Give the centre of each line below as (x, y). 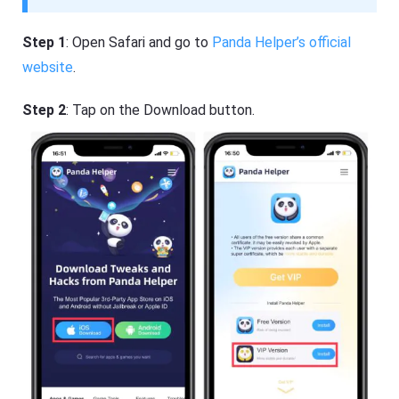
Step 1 (45, 43)
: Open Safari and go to (139, 43)
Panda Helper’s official (282, 43)
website (48, 68)
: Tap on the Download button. (161, 110)
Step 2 (45, 110)
